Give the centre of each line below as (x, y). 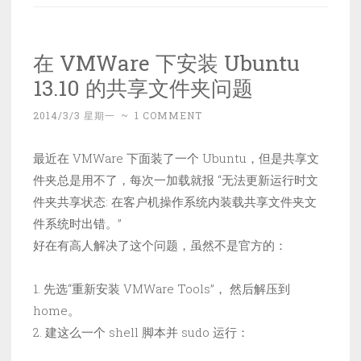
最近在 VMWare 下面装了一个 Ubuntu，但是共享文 (176, 158)
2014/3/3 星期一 (74, 116)
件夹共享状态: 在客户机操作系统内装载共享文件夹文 (175, 202)
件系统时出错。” (77, 224)
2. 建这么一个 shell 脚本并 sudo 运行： (141, 332)
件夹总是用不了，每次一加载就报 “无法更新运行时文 (176, 180)
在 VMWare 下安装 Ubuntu (166, 63)
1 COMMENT (168, 116)
